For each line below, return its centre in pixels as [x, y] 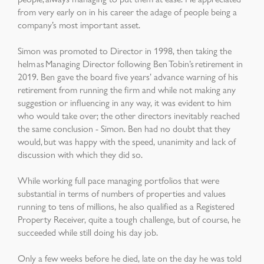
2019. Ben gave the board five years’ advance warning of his [128, 76]
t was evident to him [194, 102]
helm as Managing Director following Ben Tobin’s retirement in [130, 63]
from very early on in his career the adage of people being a [127, 11]
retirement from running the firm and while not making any [127, 89]
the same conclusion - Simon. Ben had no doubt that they [124, 128]
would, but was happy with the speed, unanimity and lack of [127, 141]
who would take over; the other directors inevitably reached [129, 115]
